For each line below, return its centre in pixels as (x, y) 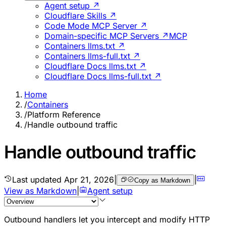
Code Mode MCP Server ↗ (96, 25)
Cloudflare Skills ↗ (80, 15)
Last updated (38, 179)
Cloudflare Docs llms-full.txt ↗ (103, 76)
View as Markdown (40, 190)
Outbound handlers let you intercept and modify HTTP (107, 219)
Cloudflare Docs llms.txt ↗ (95, 66)
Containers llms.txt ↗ (85, 46)
